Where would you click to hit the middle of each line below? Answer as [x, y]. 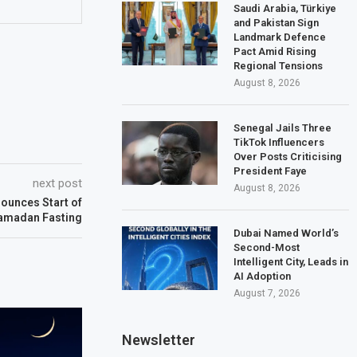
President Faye [271, 171]
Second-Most [267, 247]
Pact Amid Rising [275, 51]
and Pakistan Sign [277, 22]
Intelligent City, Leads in [291, 261]
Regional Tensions [279, 65]
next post [58, 184]
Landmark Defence [280, 37]
